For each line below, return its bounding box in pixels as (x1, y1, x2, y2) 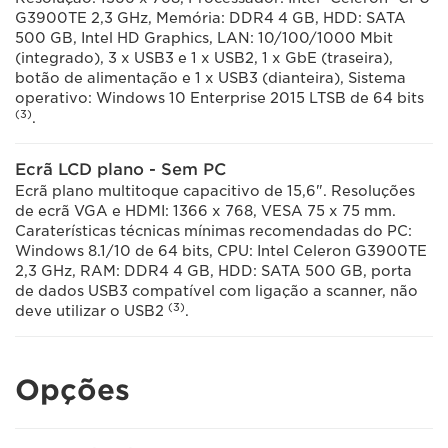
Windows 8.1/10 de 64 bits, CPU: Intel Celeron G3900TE (15, 243, 427, 259)
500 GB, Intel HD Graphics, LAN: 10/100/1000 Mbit (15, 30, 393, 46)
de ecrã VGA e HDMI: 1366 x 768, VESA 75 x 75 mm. (15, 203, 396, 219)
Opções (15, 373, 130, 407)
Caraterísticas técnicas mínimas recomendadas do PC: (15, 223, 412, 239)
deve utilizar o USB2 (15, 303, 168, 319)
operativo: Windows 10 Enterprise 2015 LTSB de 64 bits (15, 90, 424, 106)
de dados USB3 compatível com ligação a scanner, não (15, 283, 418, 299)
